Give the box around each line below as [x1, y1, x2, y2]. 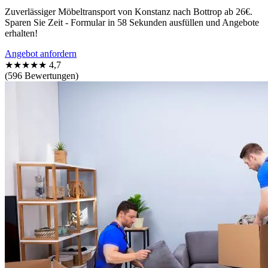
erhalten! [5, 28, 38, 38]
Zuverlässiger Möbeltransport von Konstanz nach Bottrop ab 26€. [5, 6, 252, 17]
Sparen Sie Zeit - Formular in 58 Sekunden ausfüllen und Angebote [5, 17, 259, 28]
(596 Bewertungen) [5, 70, 78, 81]
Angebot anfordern [5, 48, 77, 59]
